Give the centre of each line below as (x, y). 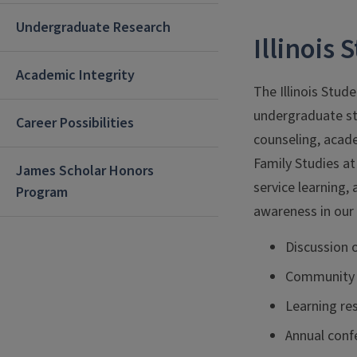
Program (42, 192)
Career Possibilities (75, 123)
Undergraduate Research (93, 27)
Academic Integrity (75, 75)
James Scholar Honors (85, 171)
